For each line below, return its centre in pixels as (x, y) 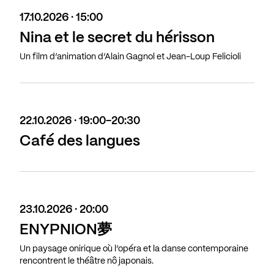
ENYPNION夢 (66, 231)
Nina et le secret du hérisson (117, 39)
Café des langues (80, 142)
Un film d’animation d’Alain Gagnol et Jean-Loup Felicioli (130, 57)
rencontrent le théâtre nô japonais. (87, 261)
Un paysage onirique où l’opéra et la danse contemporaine (134, 249)
